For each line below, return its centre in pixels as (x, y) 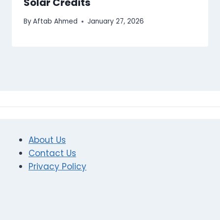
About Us (47, 140)
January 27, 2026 (116, 22)
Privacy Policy (57, 166)
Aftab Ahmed (55, 22)
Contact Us (52, 153)
